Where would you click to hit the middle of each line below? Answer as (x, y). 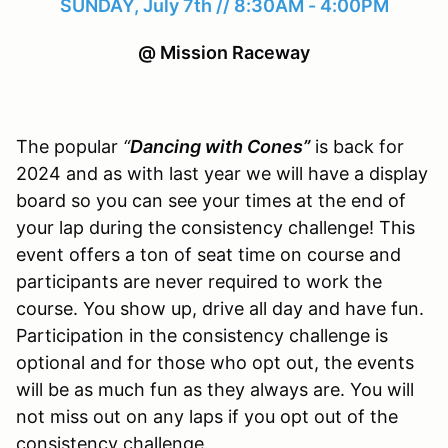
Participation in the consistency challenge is (202, 335)
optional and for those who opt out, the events (215, 362)
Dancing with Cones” (220, 146)
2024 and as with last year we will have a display (222, 173)
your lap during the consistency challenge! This (215, 227)
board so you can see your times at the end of (211, 200)
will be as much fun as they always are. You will (215, 389)
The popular (69, 146)
